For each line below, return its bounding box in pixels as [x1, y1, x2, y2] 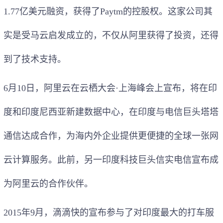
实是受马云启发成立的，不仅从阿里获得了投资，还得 [3, 30, 219, 40]
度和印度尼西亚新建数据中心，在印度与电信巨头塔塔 [3, 107, 219, 117]
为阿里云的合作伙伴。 [3, 178, 93, 189]
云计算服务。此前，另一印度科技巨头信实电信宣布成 [3, 154, 219, 165]
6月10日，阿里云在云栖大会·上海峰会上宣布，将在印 [3, 83, 217, 93]
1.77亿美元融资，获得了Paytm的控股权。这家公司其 [3, 6, 213, 16]
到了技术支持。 [3, 54, 66, 64]
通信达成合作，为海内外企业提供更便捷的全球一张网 [3, 130, 219, 141]
